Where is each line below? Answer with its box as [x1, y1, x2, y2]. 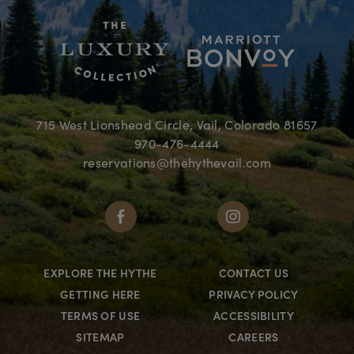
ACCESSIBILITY [213, 307, 294, 324]
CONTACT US [218, 265, 289, 281]
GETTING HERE [60, 286, 141, 303]
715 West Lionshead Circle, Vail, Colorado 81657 [36, 115, 318, 134]
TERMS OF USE [60, 307, 141, 324]
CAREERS [228, 329, 279, 345]
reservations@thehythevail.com [83, 153, 271, 171]
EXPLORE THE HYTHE [43, 265, 157, 281]
